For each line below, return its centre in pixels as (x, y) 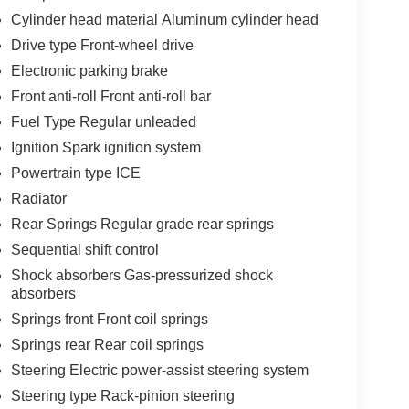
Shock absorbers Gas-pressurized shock (142, 275)
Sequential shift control (84, 249)
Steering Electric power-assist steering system (159, 370)
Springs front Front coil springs (109, 319)
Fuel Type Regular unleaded (103, 121)
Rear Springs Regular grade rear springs (142, 224)
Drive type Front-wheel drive (102, 45)
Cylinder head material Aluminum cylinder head (164, 19)
